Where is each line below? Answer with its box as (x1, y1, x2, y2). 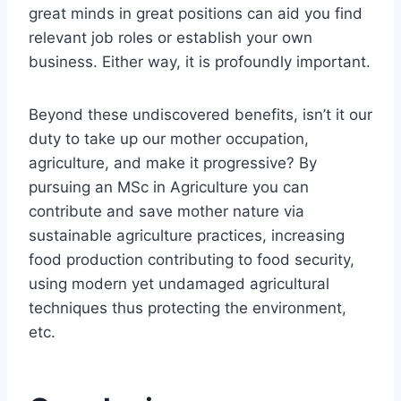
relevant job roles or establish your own (29, 29, 312, 47)
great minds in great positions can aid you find (29, 4, 363, 23)
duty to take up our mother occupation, (29, 130, 309, 149)
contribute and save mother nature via (29, 202, 304, 221)
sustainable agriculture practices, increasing (29, 226, 345, 245)
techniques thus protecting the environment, (29, 299, 346, 318)
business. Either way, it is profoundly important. (29, 53, 371, 72)
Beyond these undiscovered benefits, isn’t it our (29, 106, 372, 124)
